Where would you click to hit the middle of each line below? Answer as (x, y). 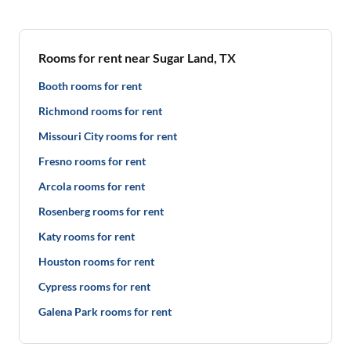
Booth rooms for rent (90, 86)
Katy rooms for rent (87, 236)
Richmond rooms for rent (100, 111)
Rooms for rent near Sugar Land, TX (137, 58)
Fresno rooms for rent (92, 161)
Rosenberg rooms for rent (101, 211)
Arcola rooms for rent (92, 186)
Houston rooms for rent (96, 261)
